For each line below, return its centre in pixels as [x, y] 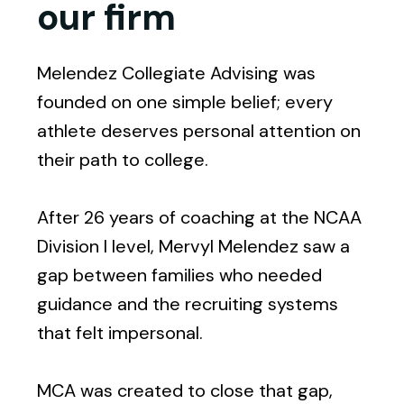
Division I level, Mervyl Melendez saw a [194, 246]
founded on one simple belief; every [185, 101]
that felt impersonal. [120, 332]
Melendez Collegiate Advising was [177, 73]
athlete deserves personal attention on [199, 130]
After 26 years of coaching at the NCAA [200, 217]
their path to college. [123, 159]
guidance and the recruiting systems [188, 303]
